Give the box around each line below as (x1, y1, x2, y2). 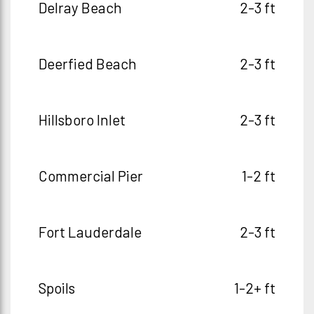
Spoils (39, 279, 75, 296)
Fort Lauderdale (39, 223, 142, 240)
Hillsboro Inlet (39, 111, 125, 128)
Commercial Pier (39, 167, 143, 184)
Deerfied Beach (39, 55, 137, 72)
